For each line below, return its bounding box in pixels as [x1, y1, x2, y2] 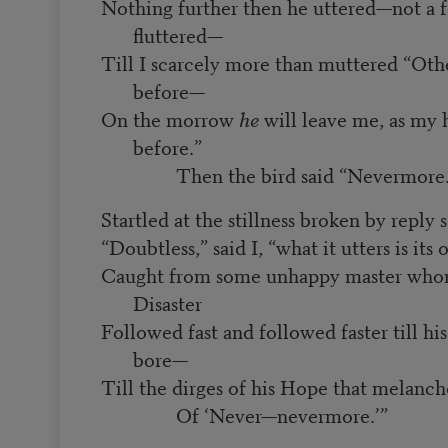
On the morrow [100, 104, 239, 134]
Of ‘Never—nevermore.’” [100, 400, 388, 430]
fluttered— [132, 20, 223, 50]
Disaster [132, 288, 202, 318]
